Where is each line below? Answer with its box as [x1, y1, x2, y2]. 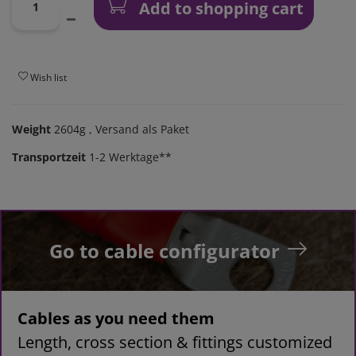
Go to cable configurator [49, 238, 280, 265]
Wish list [30, 70, 67, 84]
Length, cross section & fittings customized [17, 331, 332, 354]
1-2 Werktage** [89, 149, 172, 165]
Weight [12, 122, 54, 137]
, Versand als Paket [86, 122, 189, 137]
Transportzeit [12, 149, 86, 165]
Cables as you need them [17, 308, 215, 330]
